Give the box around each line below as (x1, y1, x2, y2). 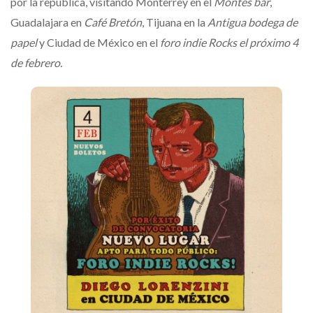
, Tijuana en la (142, 15, 208, 29)
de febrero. (10, 55, 62, 69)
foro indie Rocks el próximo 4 (158, 35, 298, 49)
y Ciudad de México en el (37, 35, 158, 49)
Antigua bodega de (208, 15, 298, 29)
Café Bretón (84, 15, 142, 29)
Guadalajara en (10, 15, 84, 29)
